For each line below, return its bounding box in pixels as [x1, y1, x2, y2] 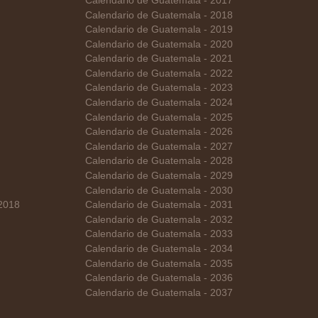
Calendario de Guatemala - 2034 [84, 243, 233, 254]
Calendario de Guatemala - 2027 [84, 141, 233, 152]
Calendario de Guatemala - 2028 [84, 155, 233, 167]
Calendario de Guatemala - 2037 [84, 287, 233, 298]
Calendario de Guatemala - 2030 [84, 185, 233, 196]
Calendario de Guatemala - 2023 [84, 82, 233, 94]
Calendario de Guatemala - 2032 [84, 214, 233, 225]
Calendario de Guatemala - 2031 [84, 199, 233, 211]
